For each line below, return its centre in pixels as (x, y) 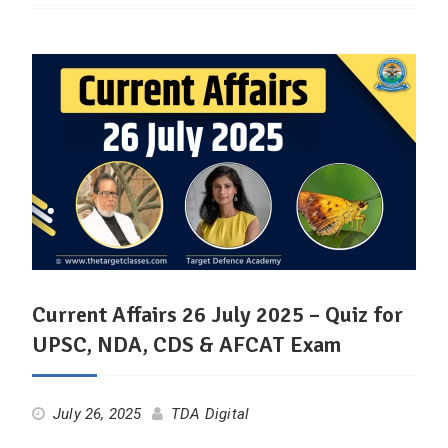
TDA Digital (210, 413)
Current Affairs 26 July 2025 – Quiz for (217, 314)
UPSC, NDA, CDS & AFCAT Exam (186, 344)
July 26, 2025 (97, 413)
